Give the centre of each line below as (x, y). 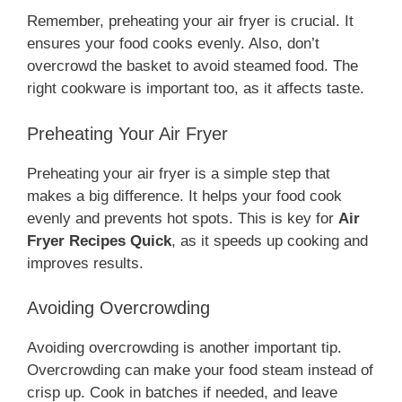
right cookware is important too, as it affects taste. (196, 89)
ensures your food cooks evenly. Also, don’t (173, 44)
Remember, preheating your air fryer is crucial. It (190, 22)
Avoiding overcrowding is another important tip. (184, 348)
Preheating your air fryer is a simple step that (179, 173)
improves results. (85, 263)
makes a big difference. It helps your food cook (184, 196)
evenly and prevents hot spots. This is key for (183, 218)
